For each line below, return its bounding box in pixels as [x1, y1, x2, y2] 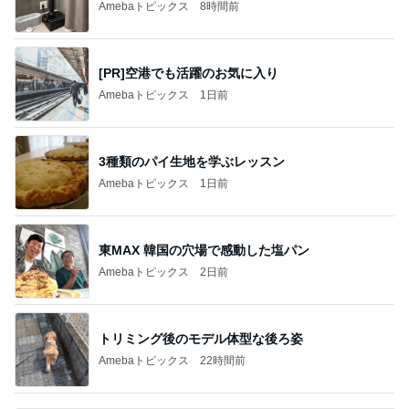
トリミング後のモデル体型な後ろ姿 [99, 330, 303, 346]
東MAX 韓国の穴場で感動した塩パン [99, 242, 309, 257]
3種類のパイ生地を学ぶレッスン [99, 153, 285, 169]
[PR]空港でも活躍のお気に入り [99, 65, 278, 80]
